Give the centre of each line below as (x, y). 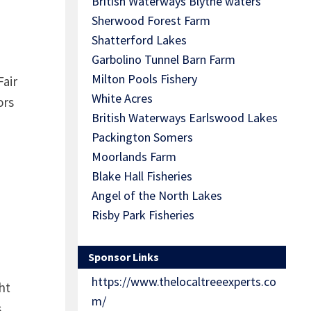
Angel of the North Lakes (157, 196)
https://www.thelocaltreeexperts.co (184, 282)
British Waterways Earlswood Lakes (185, 118)
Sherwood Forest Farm (151, 21)
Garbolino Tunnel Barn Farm (163, 60)
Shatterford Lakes (139, 40)
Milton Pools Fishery (144, 79)
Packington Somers (142, 137)
